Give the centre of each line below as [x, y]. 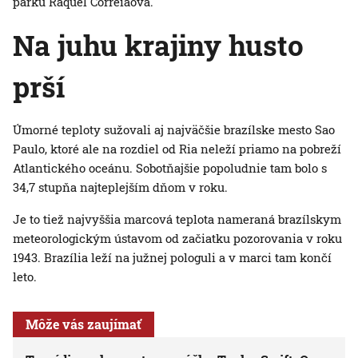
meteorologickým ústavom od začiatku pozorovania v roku [177, 239]
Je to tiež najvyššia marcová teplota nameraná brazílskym [177, 219]
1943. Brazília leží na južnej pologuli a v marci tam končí [172, 258]
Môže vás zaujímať [84, 324]
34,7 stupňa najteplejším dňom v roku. [120, 187]
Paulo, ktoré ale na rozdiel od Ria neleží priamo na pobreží [177, 149]
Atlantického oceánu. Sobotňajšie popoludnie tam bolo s [170, 168]
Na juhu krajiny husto [158, 45]
